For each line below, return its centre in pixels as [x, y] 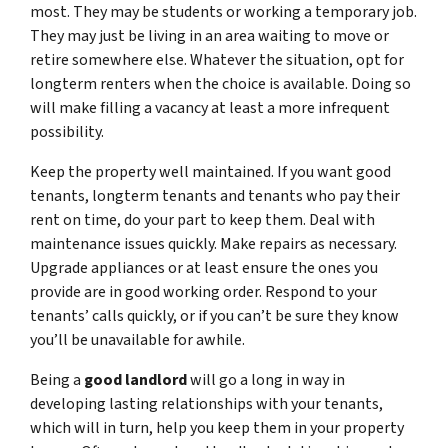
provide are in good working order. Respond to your [203, 291]
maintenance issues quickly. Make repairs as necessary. [213, 243]
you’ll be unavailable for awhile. [137, 339]
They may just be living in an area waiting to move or [209, 35]
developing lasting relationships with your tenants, [206, 403]
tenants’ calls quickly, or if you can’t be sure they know [214, 315]
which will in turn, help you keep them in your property [217, 427]
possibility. [67, 131]
